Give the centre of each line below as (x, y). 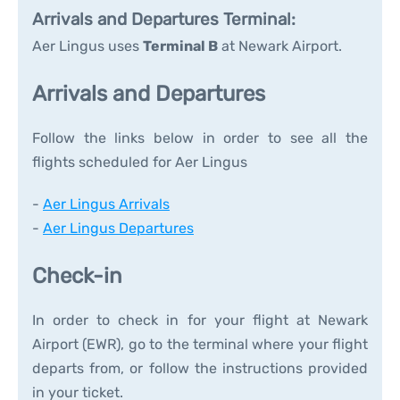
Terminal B (180, 46)
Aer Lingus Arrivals (106, 204)
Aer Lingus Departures (118, 228)
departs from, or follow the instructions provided (200, 368)
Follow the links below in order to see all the (200, 138)
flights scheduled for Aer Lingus (140, 162)
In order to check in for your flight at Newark (200, 320)
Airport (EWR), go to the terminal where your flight (200, 344)
